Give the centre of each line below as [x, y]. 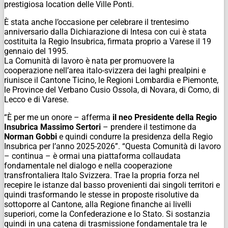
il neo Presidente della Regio [165, 117]
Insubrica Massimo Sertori [52, 127]
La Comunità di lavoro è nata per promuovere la [89, 61]
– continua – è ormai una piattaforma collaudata [92, 156]
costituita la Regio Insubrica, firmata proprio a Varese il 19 [108, 41]
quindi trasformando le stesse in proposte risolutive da [102, 194]
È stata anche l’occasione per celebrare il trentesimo [96, 22]
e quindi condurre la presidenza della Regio [135, 136]
